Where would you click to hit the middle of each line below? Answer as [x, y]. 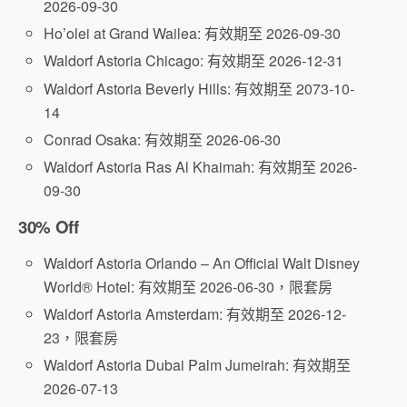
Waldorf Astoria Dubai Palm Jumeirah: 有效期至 [198, 365]
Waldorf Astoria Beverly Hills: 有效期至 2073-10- [199, 88]
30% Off [49, 226]
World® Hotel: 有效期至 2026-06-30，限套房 [189, 286]
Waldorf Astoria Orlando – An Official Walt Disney [202, 263]
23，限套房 [81, 338]
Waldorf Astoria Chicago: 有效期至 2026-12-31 [194, 61]
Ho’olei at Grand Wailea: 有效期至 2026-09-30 [193, 34]
